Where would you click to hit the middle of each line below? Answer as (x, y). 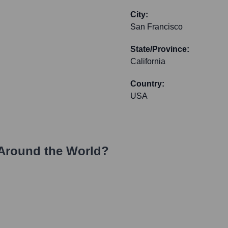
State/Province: (160, 49)
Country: (147, 84)
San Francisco (156, 27)
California (148, 62)
